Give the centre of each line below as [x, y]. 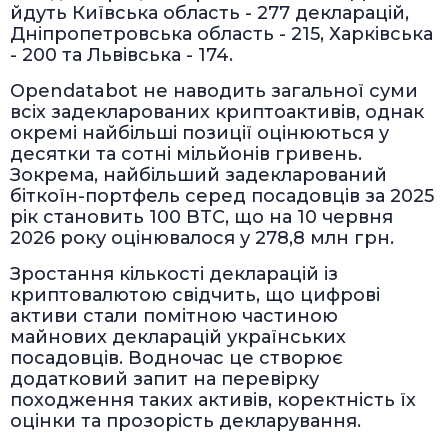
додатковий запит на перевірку [164, 378]
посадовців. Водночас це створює [176, 357]
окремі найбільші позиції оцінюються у [199, 132]
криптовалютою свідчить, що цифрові [195, 294]
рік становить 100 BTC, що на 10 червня [201, 216]
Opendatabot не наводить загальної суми [214, 90]
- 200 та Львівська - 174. [121, 54]
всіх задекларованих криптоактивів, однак [217, 111]
